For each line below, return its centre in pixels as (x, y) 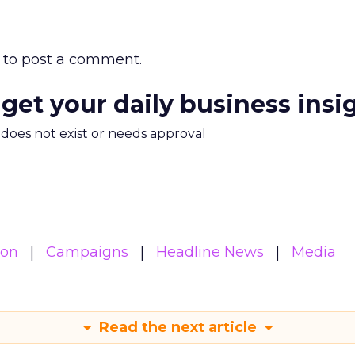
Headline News (210, 252)
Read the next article (177, 327)
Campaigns (87, 252)
